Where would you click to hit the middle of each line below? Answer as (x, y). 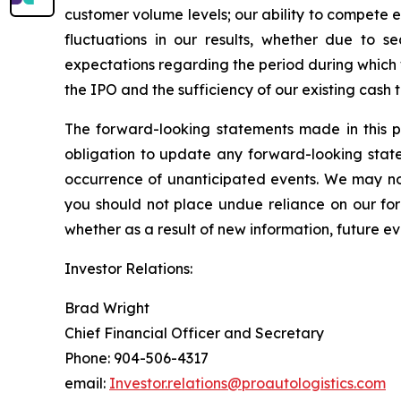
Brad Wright (107, 307)
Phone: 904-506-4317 (137, 358)
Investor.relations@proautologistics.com (247, 383)
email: (87, 383)
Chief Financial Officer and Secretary (194, 333)
